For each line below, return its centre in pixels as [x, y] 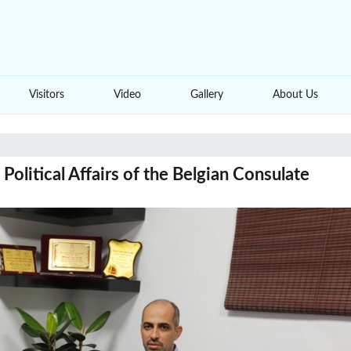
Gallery [207, 95]
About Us [296, 95]
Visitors [46, 95]
